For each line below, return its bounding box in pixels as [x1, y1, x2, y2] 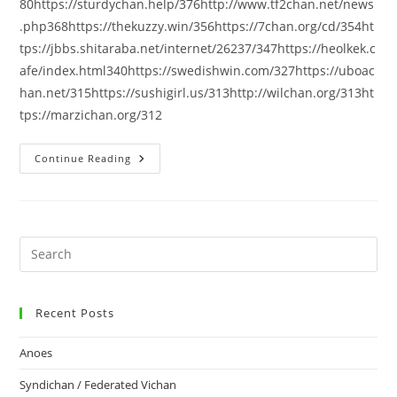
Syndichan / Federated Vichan [19, 376, 177, 393]
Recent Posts [35, 304, 115, 321]
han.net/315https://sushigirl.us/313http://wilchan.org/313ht [19, 83, 375, 101]
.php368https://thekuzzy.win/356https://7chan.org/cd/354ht [19, 17, 375, 35]
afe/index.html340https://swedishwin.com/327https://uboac [19, 61, 376, 79]
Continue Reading [35, 151, 132, 165]
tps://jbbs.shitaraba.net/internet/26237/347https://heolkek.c [19, 39, 377, 57]
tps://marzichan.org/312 [19, 105, 163, 123]
